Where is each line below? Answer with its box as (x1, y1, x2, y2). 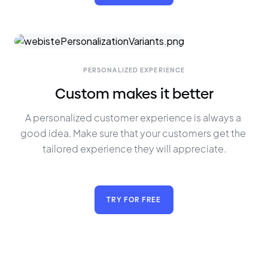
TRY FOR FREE (106, 195, 162, 204)
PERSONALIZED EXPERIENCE (83, 66, 185, 74)
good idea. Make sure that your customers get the (20, 127, 248, 139)
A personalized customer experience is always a (25, 111, 243, 124)
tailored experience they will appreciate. (42, 142, 226, 155)
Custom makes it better (54, 85, 214, 102)
